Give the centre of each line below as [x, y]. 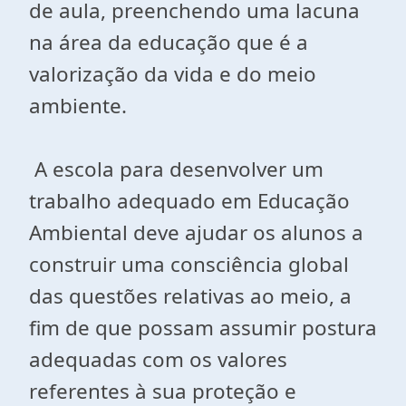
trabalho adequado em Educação [189, 201]
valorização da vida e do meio [173, 74]
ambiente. [78, 106]
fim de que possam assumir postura [203, 328]
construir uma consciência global [189, 264]
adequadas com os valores [158, 359]
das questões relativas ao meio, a [190, 296]
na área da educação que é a [169, 42]
